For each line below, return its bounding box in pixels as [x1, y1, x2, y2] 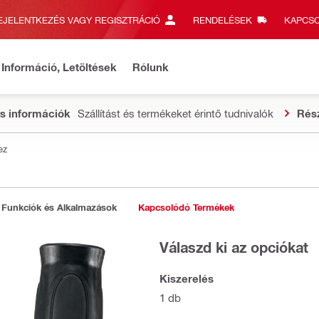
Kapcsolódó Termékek [138, 202, 234, 213]
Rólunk [132, 60, 169, 73]
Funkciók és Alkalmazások [1, 202, 117, 213]
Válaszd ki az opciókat [159, 238, 308, 256]
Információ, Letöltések [1, 60, 117, 73]
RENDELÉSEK [192, 14, 252, 25]
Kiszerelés [159, 272, 214, 285]
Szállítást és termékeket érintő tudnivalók [78, 107, 273, 120]
